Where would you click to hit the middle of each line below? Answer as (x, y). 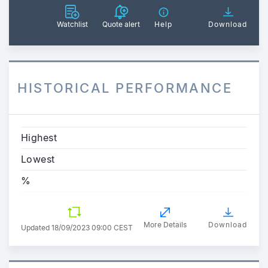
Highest (39, 137)
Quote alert (121, 24)
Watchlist (72, 24)
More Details (165, 224)
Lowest (38, 159)
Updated (36, 228)
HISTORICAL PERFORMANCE (125, 88)
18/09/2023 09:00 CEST (92, 228)
